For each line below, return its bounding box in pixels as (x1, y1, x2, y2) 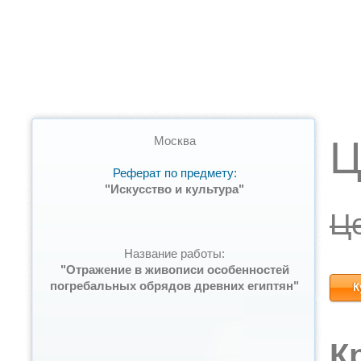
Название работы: (124, 247, 225, 260)
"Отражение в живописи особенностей (60, 263, 289, 276)
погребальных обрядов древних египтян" (50, 279, 299, 293)
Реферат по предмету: (112, 166, 237, 180)
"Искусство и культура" (105, 182, 244, 196)
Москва (153, 134, 196, 147)
